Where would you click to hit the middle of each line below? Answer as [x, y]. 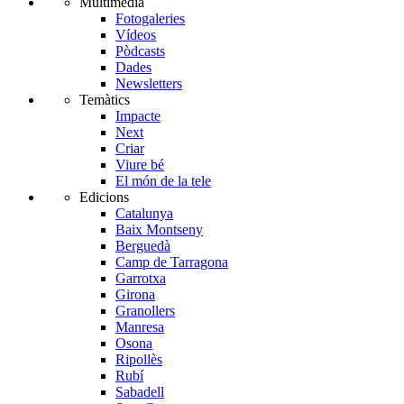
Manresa [140, 327]
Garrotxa [141, 279]
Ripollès [139, 360]
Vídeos [136, 35]
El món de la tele [163, 181]
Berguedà [143, 246]
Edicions [104, 197]
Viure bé [140, 165]
